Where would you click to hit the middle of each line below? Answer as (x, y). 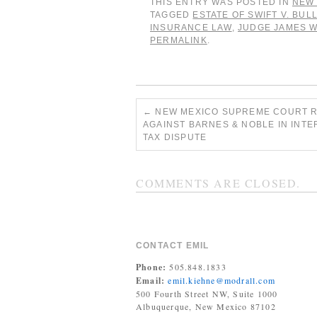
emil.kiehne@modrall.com (222, 280)
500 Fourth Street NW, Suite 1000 (207, 294)
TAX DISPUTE (175, 137)
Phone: (151, 267)
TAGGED (172, 15)
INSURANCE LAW (191, 28)
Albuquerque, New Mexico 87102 (206, 306)
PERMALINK (179, 40)
